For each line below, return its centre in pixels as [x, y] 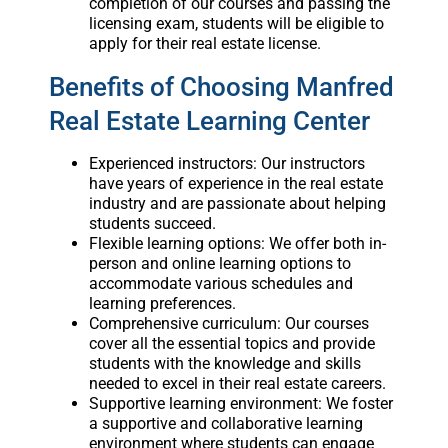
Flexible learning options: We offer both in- [237, 244]
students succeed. [152, 224]
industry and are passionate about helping [237, 204]
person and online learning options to [219, 264]
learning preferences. [162, 304]
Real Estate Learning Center [209, 121]
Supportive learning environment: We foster [240, 404]
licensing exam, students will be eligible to [236, 24]
